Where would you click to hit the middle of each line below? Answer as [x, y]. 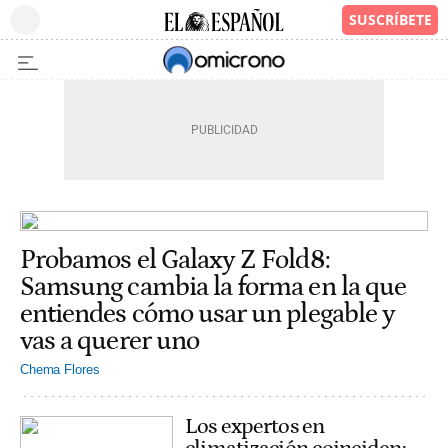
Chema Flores [60, 369]
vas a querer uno [109, 340]
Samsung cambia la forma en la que [213, 286]
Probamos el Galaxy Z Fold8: [175, 259]
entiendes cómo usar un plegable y [208, 313]
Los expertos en [255, 426]
